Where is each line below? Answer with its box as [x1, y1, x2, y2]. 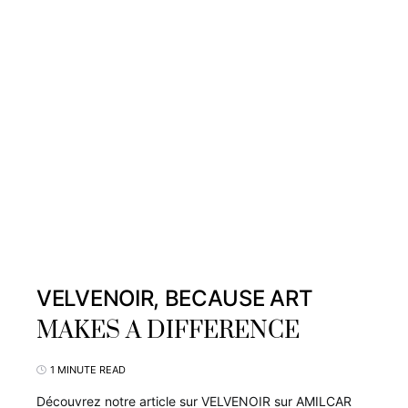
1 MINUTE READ [50, 363, 126, 376]
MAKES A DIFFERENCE [36, 316, 300, 346]
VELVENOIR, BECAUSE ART [36, 285, 313, 311]
